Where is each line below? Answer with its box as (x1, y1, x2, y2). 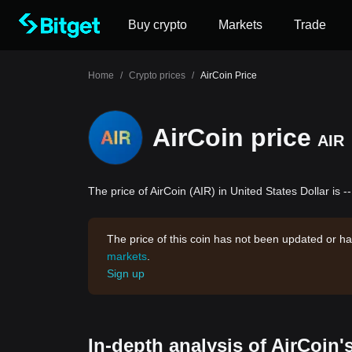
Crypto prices (129, 70, 185, 81)
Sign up (107, 267, 145, 280)
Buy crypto (128, 18, 187, 31)
